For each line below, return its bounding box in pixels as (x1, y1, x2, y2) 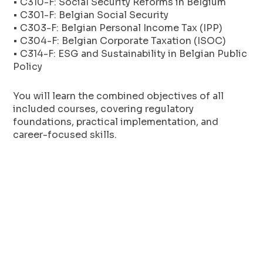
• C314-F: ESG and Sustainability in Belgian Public (13, 47, 248, 60)
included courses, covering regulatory (13, 102, 194, 115)
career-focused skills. (13, 128, 117, 141)
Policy (13, 60, 43, 73)
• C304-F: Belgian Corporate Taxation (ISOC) (13, 34, 227, 47)
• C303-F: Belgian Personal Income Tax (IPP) (13, 21, 223, 34)
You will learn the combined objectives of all (13, 89, 224, 102)
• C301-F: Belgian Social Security (13, 8, 169, 21)
